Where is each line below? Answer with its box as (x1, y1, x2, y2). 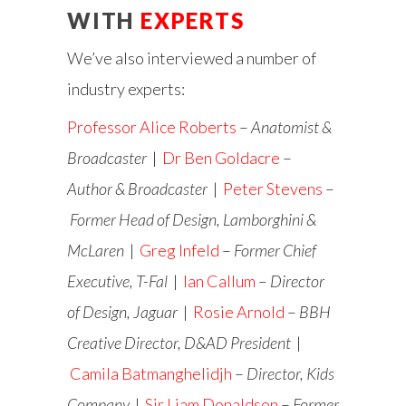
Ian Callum (183, 271, 256, 292)
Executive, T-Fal (67, 271, 173, 292)
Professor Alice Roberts (67, 117, 237, 138)
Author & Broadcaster (67, 179, 208, 199)
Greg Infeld (140, 240, 219, 261)
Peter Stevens (223, 179, 323, 199)
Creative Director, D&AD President (67, 333, 294, 353)
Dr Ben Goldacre (162, 148, 280, 169)
